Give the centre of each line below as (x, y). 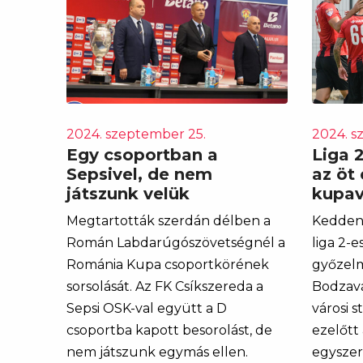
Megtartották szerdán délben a (169, 220)
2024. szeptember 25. (136, 134)
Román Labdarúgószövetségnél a (176, 242)
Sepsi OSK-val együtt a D (147, 308)
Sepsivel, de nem (139, 174)
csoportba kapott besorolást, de (169, 330)
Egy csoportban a (142, 154)
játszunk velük (128, 193)
